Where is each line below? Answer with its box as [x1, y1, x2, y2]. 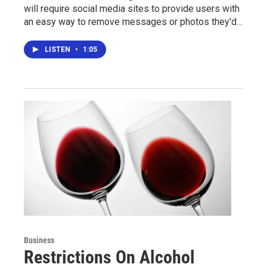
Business [24, 235, 54, 246]
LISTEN [45, 45, 72, 54]
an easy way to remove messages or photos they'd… [24, 15, 243, 27]
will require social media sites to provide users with [24, 2, 240, 14]
